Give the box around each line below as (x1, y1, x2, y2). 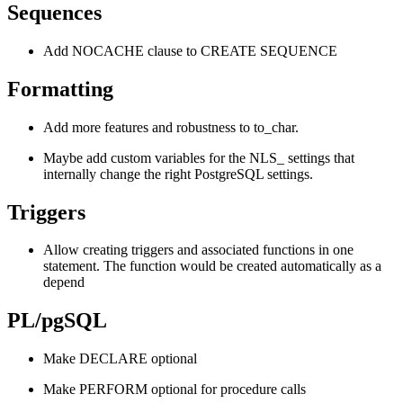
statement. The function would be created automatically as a (43, 258, 381, 274)
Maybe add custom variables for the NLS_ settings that (43, 149, 354, 166)
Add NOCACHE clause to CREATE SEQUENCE (43, 42, 337, 58)
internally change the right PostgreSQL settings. (43, 166, 313, 182)
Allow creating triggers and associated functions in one (43, 242, 354, 258)
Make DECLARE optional (43, 351, 197, 367)
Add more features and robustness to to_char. (43, 119, 299, 135)
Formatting (7, 76, 113, 101)
